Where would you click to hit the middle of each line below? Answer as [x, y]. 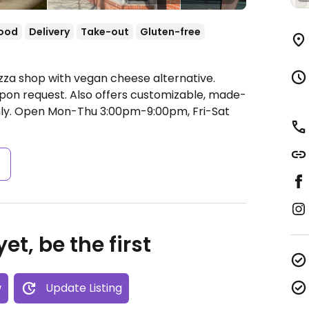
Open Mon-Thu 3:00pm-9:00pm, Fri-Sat [122, 111]
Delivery [49, 32]
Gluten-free [170, 32]
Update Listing [83, 288]
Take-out [105, 32]
